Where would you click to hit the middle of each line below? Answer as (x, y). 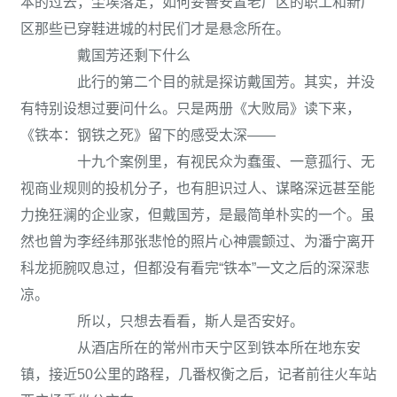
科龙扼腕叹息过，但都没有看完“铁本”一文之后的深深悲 (195, 268)
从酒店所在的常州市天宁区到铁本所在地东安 (205, 348)
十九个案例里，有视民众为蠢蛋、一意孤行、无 (212, 162)
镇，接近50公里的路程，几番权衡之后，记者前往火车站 (198, 374)
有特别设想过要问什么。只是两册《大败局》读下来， (191, 109)
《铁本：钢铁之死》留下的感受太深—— (148, 135)
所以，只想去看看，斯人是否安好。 (176, 321)
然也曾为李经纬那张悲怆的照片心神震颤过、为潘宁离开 (198, 241)
